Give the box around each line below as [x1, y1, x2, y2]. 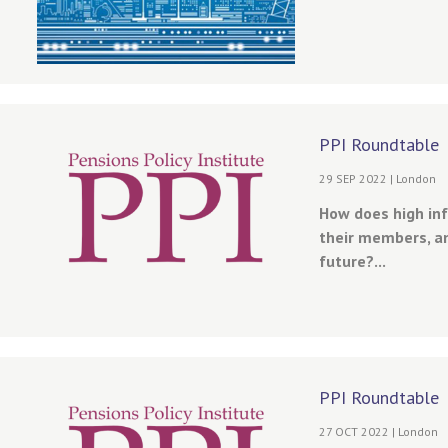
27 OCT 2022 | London [318, 424, 439, 440]
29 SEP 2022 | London [318, 170, 437, 186]
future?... [318, 250, 387, 271]
